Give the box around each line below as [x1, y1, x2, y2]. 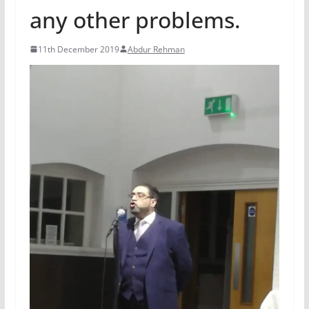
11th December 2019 [37, 43, 119, 55]
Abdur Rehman [127, 43, 185, 55]
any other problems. [29, 4, 241, 34]
